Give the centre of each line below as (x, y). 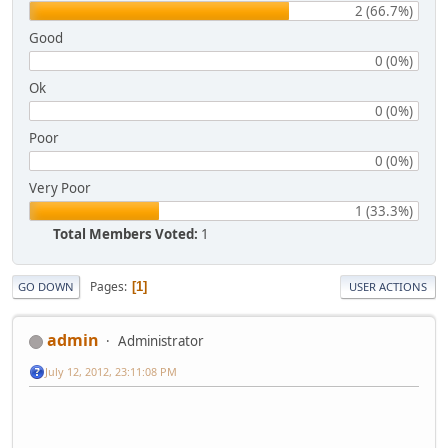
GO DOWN (46, 287)
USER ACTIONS (388, 287)
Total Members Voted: (125, 234)
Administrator (161, 341)
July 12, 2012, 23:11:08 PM (111, 371)
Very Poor (60, 188)
